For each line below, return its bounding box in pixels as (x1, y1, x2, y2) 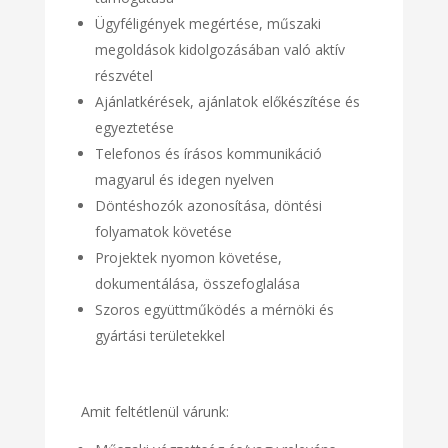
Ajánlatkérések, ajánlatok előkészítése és (94, 92, 360, 112)
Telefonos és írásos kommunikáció (94, 144, 322, 164)
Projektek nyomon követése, (94, 248, 282, 268)
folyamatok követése (94, 222, 232, 242)
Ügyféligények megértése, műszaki (94, 14, 321, 34)
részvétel (94, 66, 153, 86)
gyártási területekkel (94, 326, 225, 346)
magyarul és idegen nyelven (94, 170, 274, 190)
